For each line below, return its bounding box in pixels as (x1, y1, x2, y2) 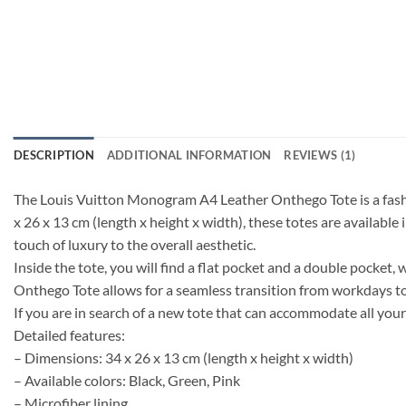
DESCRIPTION (14, 147, 94, 162)
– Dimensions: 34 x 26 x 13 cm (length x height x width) (14, 348, 353, 366)
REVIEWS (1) (284, 147, 356, 162)
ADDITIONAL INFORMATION (106, 147, 272, 162)
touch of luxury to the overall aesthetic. (14, 235, 256, 253)
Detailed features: (14, 325, 125, 343)
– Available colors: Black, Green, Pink (14, 371, 240, 389)
